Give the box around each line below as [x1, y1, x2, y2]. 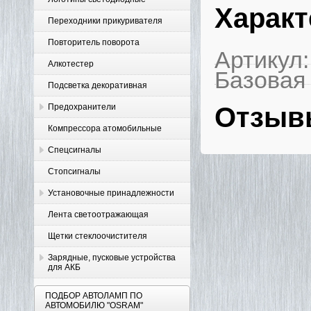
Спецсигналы [48, 145, 101, 155]
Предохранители [48, 102, 116, 112]
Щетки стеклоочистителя [48, 231, 147, 241]
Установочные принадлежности [48, 188, 174, 198]
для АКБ [48, 262, 81, 272]
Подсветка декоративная [48, 81, 147, 90]
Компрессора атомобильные [48, 124, 162, 133]
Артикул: [215, 47, 309, 73]
